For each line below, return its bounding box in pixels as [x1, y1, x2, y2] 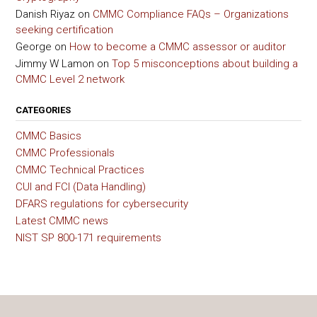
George [16, 40, 52, 53]
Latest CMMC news [16, 214, 108, 227]
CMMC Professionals [16, 146, 115, 159]
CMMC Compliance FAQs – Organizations [93, 7, 289, 21]
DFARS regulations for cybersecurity [16, 197, 188, 210]
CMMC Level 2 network [16, 72, 125, 86]
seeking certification [16, 23, 113, 36]
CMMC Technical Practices [16, 163, 144, 176]
